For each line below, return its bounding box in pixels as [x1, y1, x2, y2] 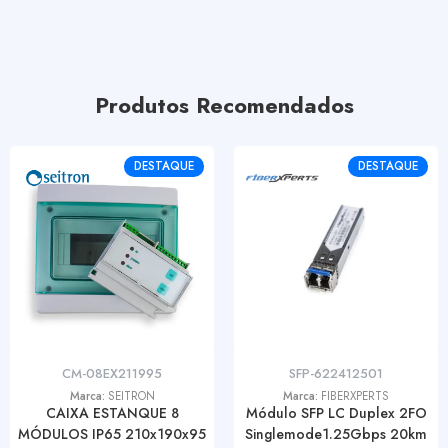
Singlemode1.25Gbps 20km [245, 423, 427, 444]
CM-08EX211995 [62, 363, 162, 383]
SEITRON [107, 387, 155, 404]
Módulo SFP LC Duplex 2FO [245, 402, 427, 423]
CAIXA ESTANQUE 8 [45, 402, 179, 423]
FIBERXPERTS [321, 387, 389, 404]
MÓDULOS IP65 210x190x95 [18, 423, 206, 444]
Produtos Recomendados [94, 88, 354, 121]
